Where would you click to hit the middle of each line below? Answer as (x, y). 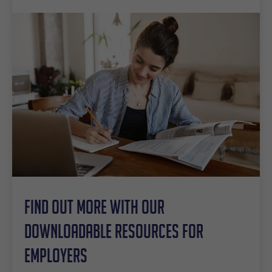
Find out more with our (94, 206)
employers (56, 255)
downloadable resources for (114, 231)
